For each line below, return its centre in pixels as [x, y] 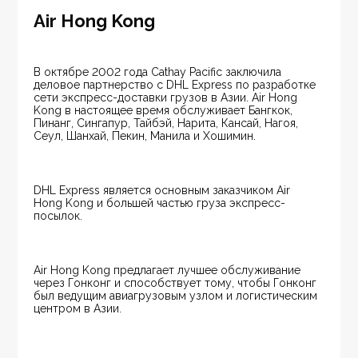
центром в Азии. [78, 309]
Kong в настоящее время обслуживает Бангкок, [165, 111]
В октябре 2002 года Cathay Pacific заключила [159, 72]
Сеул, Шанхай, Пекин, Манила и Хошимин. [145, 136]
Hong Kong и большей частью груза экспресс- [160, 203]
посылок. [58, 216]
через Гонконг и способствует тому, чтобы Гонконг [177, 283]
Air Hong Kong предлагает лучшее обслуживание [169, 270]
